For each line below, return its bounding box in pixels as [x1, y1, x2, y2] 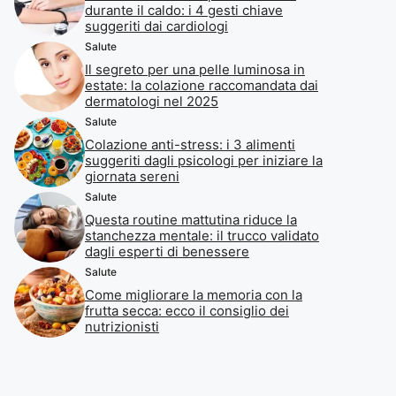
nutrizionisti [85, 318, 159, 335]
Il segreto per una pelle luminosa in [85, 61, 305, 78]
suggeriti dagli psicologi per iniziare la [85, 152, 323, 169]
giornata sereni [85, 168, 179, 185]
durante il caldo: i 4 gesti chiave [85, 2, 283, 19]
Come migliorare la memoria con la [85, 286, 302, 303]
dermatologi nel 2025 [85, 93, 218, 110]
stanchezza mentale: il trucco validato [85, 227, 319, 244]
